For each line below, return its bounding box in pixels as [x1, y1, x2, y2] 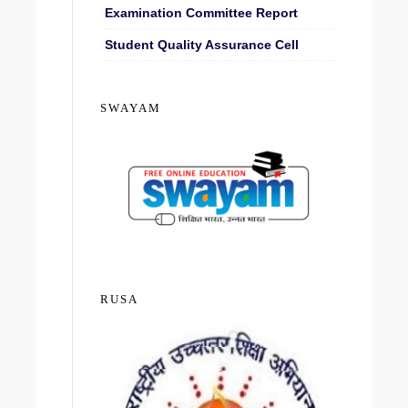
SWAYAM [100, 100, 161, 115]
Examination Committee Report [105, 5, 298, 20]
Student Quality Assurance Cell [105, 36, 299, 52]
